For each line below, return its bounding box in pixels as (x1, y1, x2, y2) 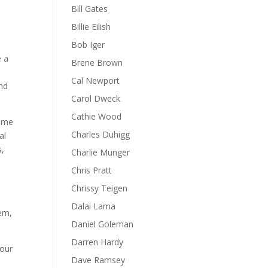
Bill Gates (71, 3, 108, 14)
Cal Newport (71, 75, 120, 86)
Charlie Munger (71, 147, 130, 158)
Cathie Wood (71, 111, 122, 122)
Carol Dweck (71, 93, 121, 104)
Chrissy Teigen (71, 182, 128, 194)
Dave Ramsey (71, 254, 126, 266)
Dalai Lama (71, 200, 116, 212)
